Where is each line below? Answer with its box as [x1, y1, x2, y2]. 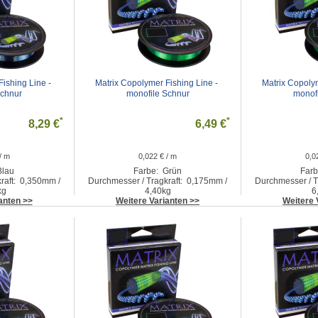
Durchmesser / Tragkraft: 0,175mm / [88, 176, 227, 186]
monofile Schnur [126, 89, 190, 99]
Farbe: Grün [133, 166, 182, 176]
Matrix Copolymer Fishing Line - [95, 78, 218, 88]
